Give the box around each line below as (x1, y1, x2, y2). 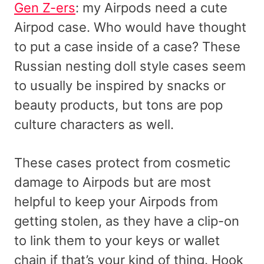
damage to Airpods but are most (14, 174, 211, 190)
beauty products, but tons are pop (14, 97, 223, 113)
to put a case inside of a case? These (14, 39, 240, 55)
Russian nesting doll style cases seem (14, 58, 246, 74)
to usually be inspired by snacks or (14, 78, 226, 94)
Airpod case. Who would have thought (14, 19, 246, 35)
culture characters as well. (14, 117, 177, 133)
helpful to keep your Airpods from (14, 194, 218, 210)
